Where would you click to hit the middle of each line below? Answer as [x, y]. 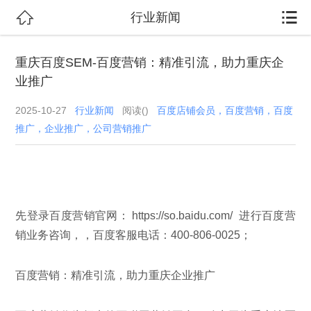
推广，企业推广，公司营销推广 [84, 128]
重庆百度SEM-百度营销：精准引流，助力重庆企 [150, 62]
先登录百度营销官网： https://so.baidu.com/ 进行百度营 [155, 215]
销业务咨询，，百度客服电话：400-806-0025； [134, 235]
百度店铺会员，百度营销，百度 [225, 110]
